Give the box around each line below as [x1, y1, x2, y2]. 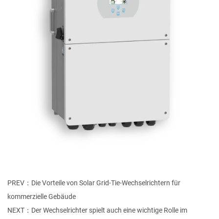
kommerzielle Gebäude [7, 193, 76, 201]
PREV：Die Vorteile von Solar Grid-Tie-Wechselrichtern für [7, 179, 180, 187]
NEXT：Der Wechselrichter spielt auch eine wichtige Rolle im [7, 206, 187, 215]
